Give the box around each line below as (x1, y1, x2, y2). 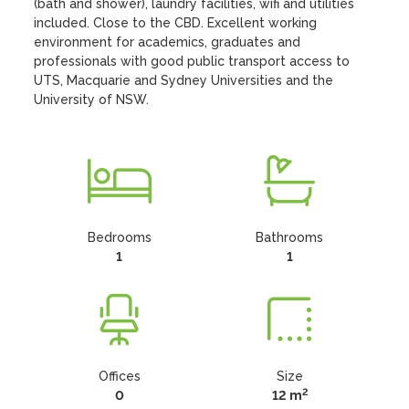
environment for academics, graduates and (34, 35, 301, 49)
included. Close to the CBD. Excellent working (34, 16, 318, 30)
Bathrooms (256, 230, 324, 245)
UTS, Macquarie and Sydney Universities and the (34, 73, 334, 88)
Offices (98, 369, 141, 383)
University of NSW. (34, 92, 150, 107)
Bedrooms (87, 230, 152, 245)
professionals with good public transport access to (34, 54, 351, 68)
